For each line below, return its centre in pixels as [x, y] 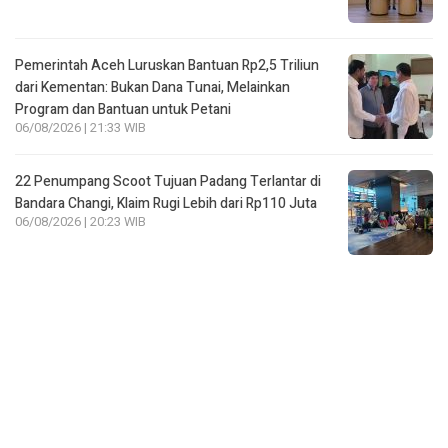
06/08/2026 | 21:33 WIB [80, 127]
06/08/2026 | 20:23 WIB [80, 221]
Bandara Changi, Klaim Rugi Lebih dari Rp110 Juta [166, 203]
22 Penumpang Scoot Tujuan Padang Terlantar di [168, 181]
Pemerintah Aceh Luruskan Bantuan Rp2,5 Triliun [167, 65]
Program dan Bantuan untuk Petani [123, 109]
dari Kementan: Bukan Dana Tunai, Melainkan [152, 87]
